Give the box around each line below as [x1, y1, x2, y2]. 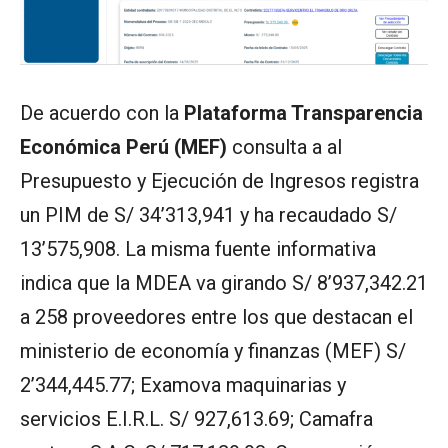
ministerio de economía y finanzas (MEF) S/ [20, 338, 406, 363]
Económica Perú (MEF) [20, 134, 227, 159]
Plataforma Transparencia [184, 100, 423, 125]
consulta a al [227, 134, 342, 159]
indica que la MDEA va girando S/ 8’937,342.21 [20, 270, 428, 295]
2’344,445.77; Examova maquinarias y [20, 372, 346, 397]
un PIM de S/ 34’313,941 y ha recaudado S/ [20, 202, 397, 227]
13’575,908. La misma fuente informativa [20, 236, 376, 261]
